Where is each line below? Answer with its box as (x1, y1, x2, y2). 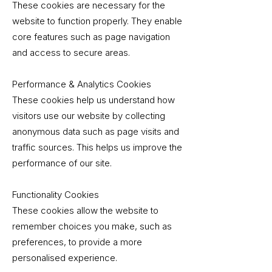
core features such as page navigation (12, 31, 170, 42)
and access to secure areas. (12, 47, 130, 58)
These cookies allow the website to (12, 205, 158, 216)
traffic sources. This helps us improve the (12, 141, 182, 153)
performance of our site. (12, 157, 112, 169)
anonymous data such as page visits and (12, 126, 179, 137)
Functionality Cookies (12, 189, 99, 200)
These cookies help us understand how (12, 94, 175, 106)
